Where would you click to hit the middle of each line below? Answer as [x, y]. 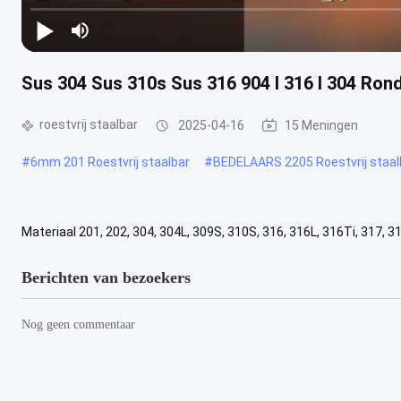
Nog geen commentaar [78, 324]
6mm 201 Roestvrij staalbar [110, 162]
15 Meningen [321, 125]
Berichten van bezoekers [106, 277]
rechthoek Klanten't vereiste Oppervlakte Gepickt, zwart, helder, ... [209, 249]
